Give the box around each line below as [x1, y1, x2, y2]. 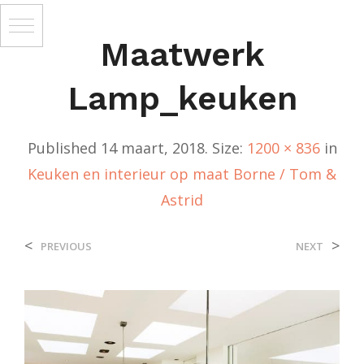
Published [27, 138, 101, 158]
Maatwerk [99, 35, 265, 74]
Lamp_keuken [67, 79, 297, 118]
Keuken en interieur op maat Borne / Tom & [28, 164, 336, 184]
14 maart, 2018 [100, 138, 205, 158]
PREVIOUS [41, 239, 92, 253]
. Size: [204, 138, 247, 158]
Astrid [161, 190, 203, 210]
